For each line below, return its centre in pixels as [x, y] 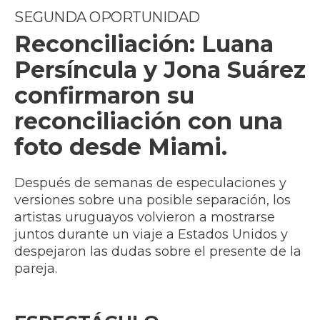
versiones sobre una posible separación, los [152, 200]
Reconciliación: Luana [144, 44]
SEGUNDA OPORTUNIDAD [107, 17]
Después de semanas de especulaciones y [150, 183]
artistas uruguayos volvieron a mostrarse [145, 217]
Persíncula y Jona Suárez [160, 70]
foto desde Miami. [121, 147]
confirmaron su [104, 96]
